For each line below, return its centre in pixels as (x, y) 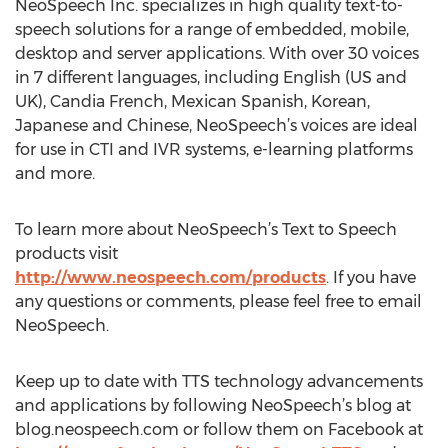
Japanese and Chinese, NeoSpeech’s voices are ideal (216, 125)
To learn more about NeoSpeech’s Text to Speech (206, 229)
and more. (55, 173)
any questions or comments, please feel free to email (218, 301)
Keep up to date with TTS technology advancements (219, 381)
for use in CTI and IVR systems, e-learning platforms (214, 149)
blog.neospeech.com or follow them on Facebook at (219, 429)
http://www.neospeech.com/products (170, 277)
